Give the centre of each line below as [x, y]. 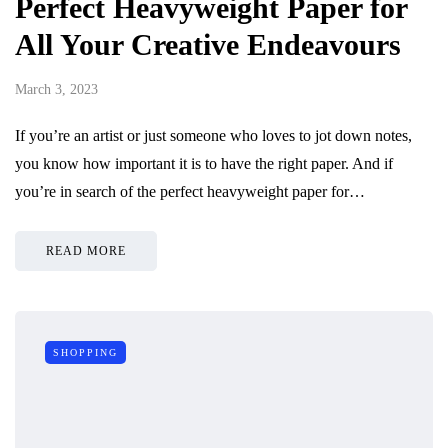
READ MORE [86, 250]
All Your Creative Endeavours [208, 44]
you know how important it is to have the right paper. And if [204, 163]
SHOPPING [85, 352]
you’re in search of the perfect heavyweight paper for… [190, 191]
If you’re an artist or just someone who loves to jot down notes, [213, 135]
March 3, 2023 [56, 89]
